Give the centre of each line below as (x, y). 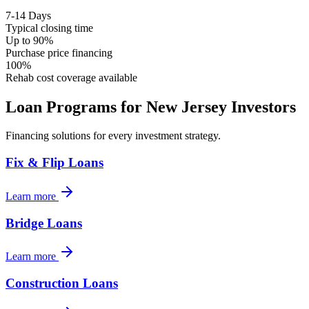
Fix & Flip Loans (54, 163)
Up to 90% (29, 40)
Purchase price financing (59, 52)
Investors (261, 107)
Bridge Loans (44, 223)
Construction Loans (62, 283)
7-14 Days (28, 15)
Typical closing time (49, 28)
